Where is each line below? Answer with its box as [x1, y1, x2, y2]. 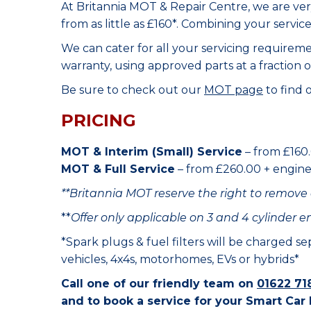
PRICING [61, 110, 136, 131]
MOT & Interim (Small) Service [61, 145, 242, 158]
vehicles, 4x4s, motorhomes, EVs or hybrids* [61, 253, 299, 266]
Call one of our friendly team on [61, 277, 257, 290]
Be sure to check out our [61, 83, 204, 96]
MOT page [204, 83, 263, 96]
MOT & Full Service [61, 162, 175, 176]
